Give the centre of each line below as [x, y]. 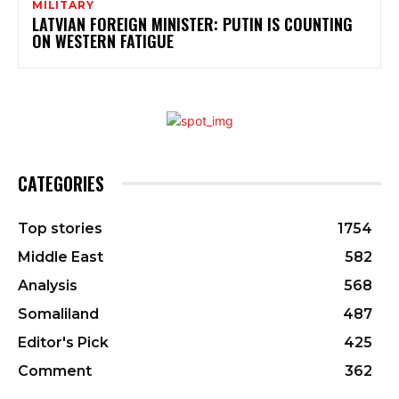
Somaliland [58, 313]
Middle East [61, 256]
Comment [55, 370]
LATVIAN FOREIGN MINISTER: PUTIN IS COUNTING [192, 24]
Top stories [60, 228]
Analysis [48, 285]
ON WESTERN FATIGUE [103, 41]
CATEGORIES [61, 183]
